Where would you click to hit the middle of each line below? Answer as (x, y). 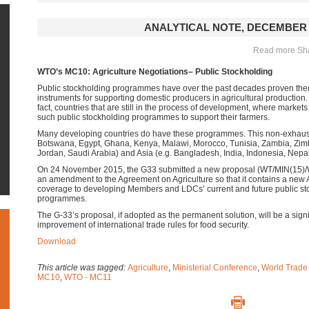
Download (57, 241)
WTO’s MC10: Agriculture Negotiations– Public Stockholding (155, 72)
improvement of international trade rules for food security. (143, 225)
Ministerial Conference (215, 268)
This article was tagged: (82, 268)
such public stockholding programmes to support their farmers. (153, 117)
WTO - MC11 (88, 277)
